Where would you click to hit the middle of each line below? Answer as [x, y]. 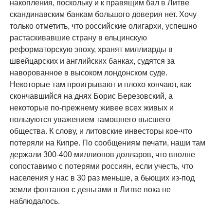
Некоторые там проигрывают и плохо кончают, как [100, 85]
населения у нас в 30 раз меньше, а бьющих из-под [102, 178]
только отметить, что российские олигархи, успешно [103, 26]
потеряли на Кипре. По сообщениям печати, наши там [108, 143]
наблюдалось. [35, 201]
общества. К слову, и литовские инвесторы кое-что [101, 131]
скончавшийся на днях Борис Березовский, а [91, 96]
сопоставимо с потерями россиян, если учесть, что [101, 166]
